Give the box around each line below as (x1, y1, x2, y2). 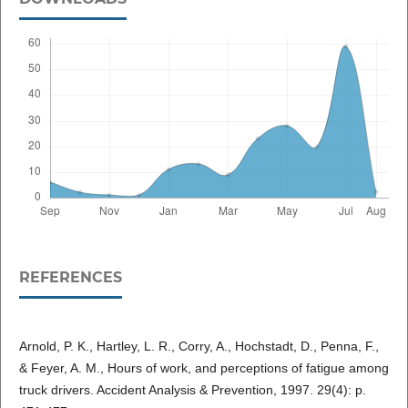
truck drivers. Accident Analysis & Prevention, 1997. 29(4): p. (18, 382, 366, 397)
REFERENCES (18, 268, 122, 286)
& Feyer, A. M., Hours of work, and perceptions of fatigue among (18, 360, 389, 375)
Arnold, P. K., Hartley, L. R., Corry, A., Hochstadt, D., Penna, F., (18, 338, 379, 353)
